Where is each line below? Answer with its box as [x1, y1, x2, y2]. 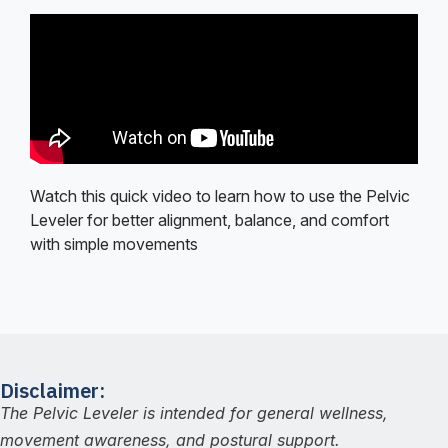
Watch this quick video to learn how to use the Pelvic [30, 186, 410, 207]
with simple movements [30, 234, 198, 255]
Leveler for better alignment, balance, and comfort [30, 210, 389, 231]
